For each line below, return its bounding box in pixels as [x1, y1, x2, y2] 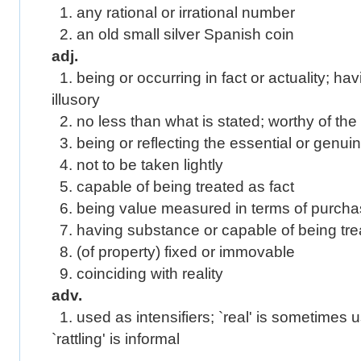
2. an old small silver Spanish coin [52, 26, 294, 43]
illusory [52, 91, 100, 108]
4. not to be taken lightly [52, 156, 223, 173]
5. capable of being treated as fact [52, 178, 294, 195]
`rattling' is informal [52, 330, 180, 347]
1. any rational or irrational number [52, 4, 295, 21]
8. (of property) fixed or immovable [52, 243, 295, 260]
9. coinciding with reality [52, 265, 223, 282]
